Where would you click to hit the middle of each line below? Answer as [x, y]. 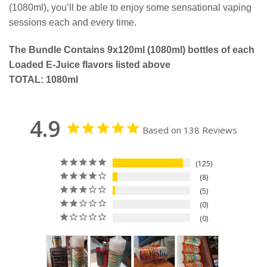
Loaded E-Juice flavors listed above [90, 64]
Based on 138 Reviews [190, 130]
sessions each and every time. [73, 22]
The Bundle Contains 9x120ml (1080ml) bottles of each [132, 49]
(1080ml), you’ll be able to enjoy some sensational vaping [130, 7]
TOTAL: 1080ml [44, 79]
